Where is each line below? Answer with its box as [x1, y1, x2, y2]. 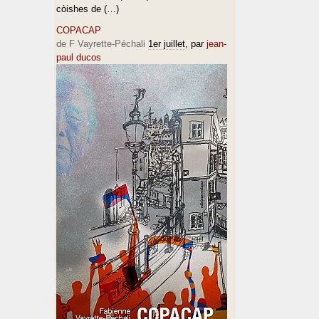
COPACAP [56, 25, 101, 36]
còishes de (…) [56, 4, 119, 14]
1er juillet [148, 38, 185, 49]
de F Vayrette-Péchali [56, 38, 145, 49]
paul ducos [56, 52, 101, 63]
